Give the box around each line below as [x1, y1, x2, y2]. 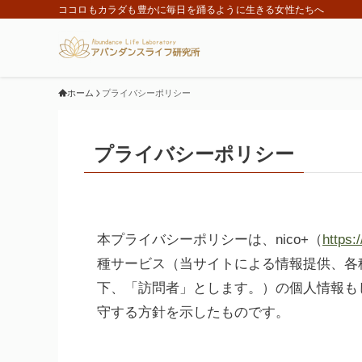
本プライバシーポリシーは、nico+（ [97, 232, 322, 247]
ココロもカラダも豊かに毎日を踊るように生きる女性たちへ [58, 3, 325, 15]
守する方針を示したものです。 [97, 305, 289, 320]
